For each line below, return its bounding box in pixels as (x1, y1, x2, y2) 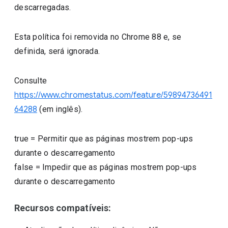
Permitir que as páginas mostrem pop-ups (37, 134, 193, 144)
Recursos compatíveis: (14, 203, 111, 213)
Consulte (14, 76, 47, 85)
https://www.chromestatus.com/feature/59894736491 (14, 90, 212, 100)
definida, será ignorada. (14, 46, 100, 56)
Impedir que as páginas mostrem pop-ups (42, 162, 197, 172)
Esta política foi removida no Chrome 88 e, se (14, 32, 182, 42)
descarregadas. (14, 3, 71, 12)
